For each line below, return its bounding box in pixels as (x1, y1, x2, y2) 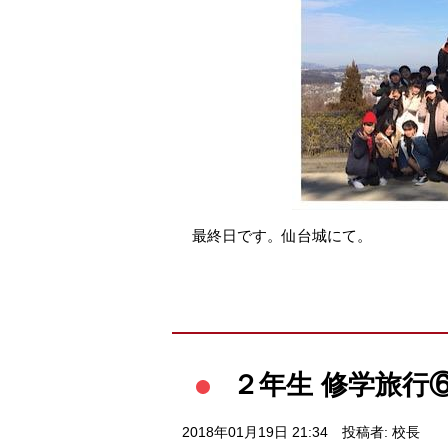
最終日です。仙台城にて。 (192, 227, 372, 245)
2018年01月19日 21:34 (182, 425, 328, 441)
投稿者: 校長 (341, 425, 420, 441)
